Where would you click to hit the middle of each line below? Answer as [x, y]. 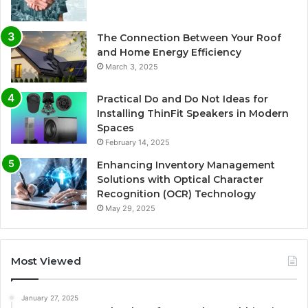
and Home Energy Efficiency [169, 52]
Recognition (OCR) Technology [176, 194]
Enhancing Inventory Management [186, 165]
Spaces [115, 128]
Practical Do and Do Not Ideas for [183, 99]
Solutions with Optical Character [180, 179]
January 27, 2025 [50, 297]
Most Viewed [46, 261]
